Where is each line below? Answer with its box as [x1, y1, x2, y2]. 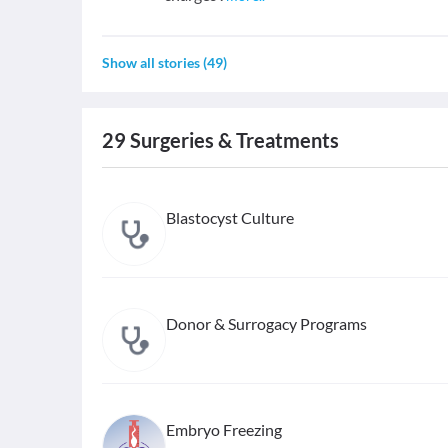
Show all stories [102, 54, 200, 71]
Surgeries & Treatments [126, 128, 339, 152]
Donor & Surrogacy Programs [166, 314, 367, 333]
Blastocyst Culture [166, 208, 294, 227]
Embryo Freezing [166, 420, 282, 439]
